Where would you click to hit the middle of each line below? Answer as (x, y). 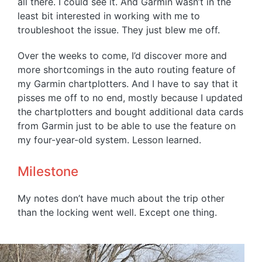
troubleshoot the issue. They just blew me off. (119, 30)
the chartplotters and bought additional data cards (130, 112)
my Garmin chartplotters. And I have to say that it (128, 84)
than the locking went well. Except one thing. (117, 213)
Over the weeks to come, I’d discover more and (122, 56)
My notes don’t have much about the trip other (121, 199)
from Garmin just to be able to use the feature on (127, 126)
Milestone (48, 171)
